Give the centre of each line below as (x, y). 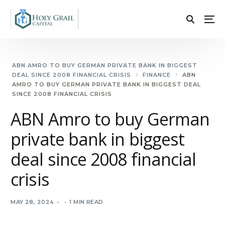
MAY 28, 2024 (32, 202)
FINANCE (157, 75)
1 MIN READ (86, 202)
